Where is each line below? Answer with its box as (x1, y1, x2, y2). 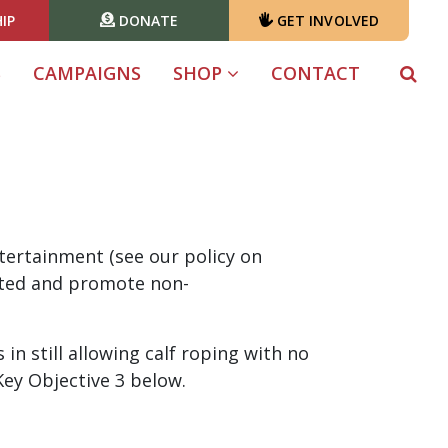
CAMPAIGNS (33, 61, 141, 85)
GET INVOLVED (272, 10, 380, 30)
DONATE (114, 10, 179, 30)
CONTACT (271, 61, 360, 85)
